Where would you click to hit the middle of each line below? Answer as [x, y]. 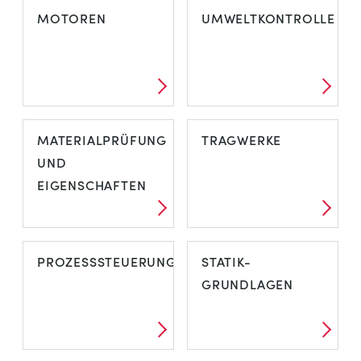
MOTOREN [72, 18]
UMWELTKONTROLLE [268, 18]
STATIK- [226, 261]
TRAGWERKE [242, 140]
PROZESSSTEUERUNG [107, 261]
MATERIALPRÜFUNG [102, 140]
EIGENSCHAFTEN [92, 185]
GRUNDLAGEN [248, 284]
